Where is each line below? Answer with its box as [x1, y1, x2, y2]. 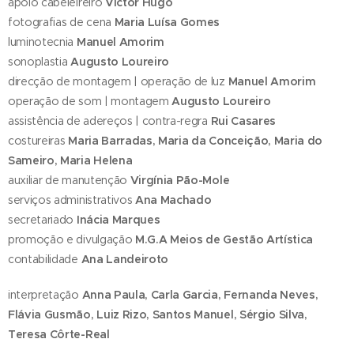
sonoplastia [8, 55, 71, 70]
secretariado [8, 213, 77, 228]
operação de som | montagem [8, 94, 172, 109]
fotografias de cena [8, 15, 115, 30]
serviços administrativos [8, 193, 133, 208]
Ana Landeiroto [81, 252, 169, 267]
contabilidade [8, 252, 81, 267]
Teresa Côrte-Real [8, 327, 110, 342]
